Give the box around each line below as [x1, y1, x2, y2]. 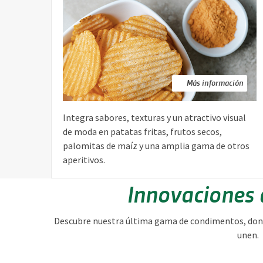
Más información [187, 77, 244, 89]
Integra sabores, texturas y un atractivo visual [63, 112, 246, 124]
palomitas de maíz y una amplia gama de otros [63, 140, 249, 152]
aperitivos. [63, 154, 105, 166]
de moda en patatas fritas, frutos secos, [63, 126, 222, 138]
